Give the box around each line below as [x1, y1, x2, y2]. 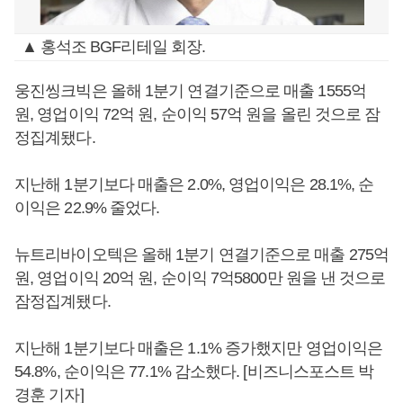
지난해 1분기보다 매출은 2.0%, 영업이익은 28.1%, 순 [14, 175, 374, 193]
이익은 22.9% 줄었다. [14, 199, 160, 217]
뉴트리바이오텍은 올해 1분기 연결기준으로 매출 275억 [14, 246, 390, 264]
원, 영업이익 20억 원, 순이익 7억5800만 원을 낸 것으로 [14, 269, 386, 287]
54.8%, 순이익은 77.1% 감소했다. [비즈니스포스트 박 [14, 363, 374, 381]
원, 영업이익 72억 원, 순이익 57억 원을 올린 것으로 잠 [14, 105, 381, 123]
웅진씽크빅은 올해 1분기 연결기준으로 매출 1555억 [14, 82, 366, 100]
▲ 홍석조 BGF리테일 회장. [21, 38, 206, 56]
